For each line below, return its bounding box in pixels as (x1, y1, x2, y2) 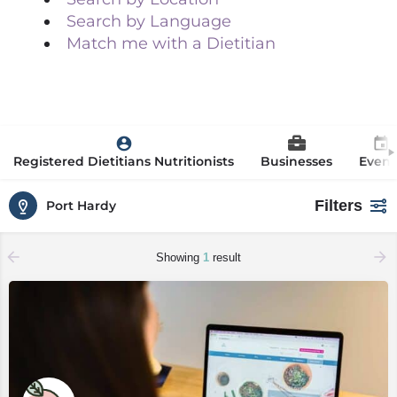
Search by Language (66, 12, 231, 31)
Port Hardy (46, 197, 116, 214)
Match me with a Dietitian (66, 34, 276, 53)
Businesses (261, 153, 332, 169)
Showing (156, 251, 203, 264)
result (209, 251, 241, 264)
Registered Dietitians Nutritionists (13, 153, 234, 169)
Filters (315, 196, 362, 214)
